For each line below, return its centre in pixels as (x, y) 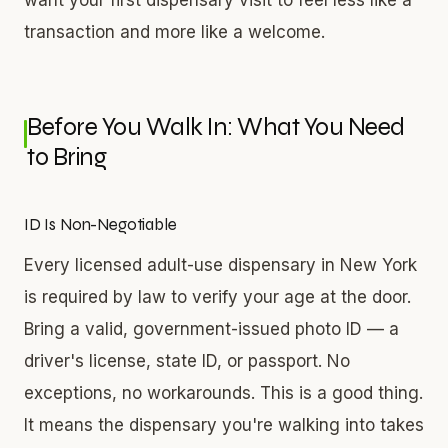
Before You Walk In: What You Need (216, 126)
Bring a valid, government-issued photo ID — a (211, 328)
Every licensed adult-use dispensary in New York (220, 264)
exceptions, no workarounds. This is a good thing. (223, 392)
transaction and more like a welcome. (174, 31)
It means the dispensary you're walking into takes (224, 424)
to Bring (67, 156)
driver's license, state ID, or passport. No (187, 360)
